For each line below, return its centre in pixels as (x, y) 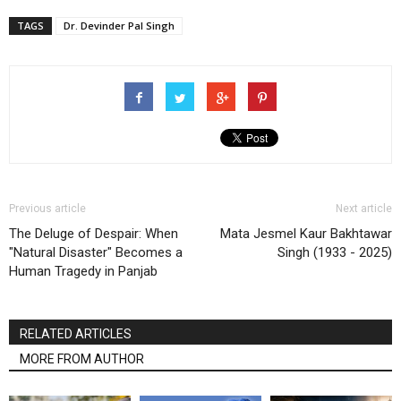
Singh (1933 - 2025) (335, 252)
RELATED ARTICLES (76, 333)
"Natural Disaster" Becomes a (96, 252)
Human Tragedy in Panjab (83, 271)
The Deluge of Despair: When (94, 233)
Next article (364, 208)
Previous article (47, 208)
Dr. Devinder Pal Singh (119, 25)
